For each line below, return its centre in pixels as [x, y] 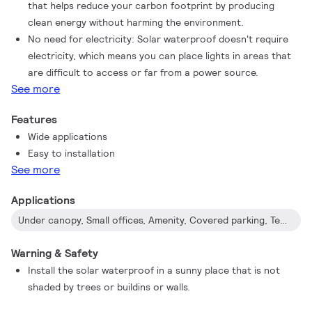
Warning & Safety [55, 253]
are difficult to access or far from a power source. [143, 72]
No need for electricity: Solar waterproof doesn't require [158, 39]
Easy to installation [72, 153]
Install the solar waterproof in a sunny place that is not [154, 270]
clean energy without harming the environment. [136, 22]
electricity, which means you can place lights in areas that [160, 56]
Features [34, 119]
